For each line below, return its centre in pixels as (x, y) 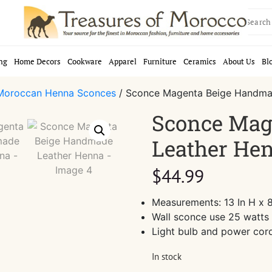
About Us (239, 61)
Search (230, 21)
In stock (166, 257)
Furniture (160, 61)
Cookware (85, 61)
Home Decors (37, 61)
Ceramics (200, 61)
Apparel (123, 61)
